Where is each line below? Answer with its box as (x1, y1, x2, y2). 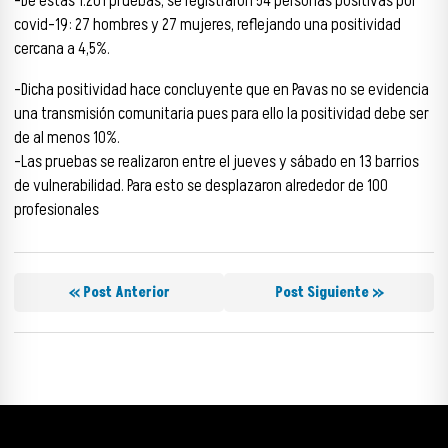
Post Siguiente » (274, 283, 384, 303)
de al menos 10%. (14, 126, 120, 151)
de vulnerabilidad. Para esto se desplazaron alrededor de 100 (14, 174, 388, 199)
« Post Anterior (68, 283, 170, 303)
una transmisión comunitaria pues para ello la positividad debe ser (14, 102, 429, 127)
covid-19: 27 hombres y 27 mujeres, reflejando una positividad (14, 13, 401, 38)
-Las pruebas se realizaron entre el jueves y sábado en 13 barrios (14, 150, 419, 175)
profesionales (14, 198, 99, 223)
